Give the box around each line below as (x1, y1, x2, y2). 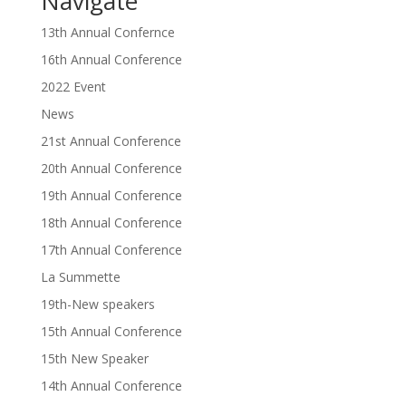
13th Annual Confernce (40, 24, 175, 42)
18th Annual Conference (40, 214, 182, 232)
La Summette (40, 268, 121, 286)
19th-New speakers (40, 295, 155, 314)
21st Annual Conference (40, 132, 181, 150)
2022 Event (40, 78, 106, 96)
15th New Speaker (40, 350, 149, 368)
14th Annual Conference (40, 377, 182, 395)
